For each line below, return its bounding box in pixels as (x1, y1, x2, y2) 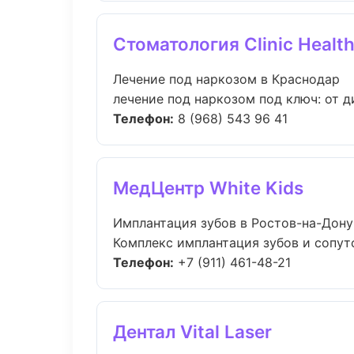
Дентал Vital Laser (113, 321, 272, 342)
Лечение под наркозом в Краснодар (113, 71, 340, 87)
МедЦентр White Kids (113, 177, 303, 198)
